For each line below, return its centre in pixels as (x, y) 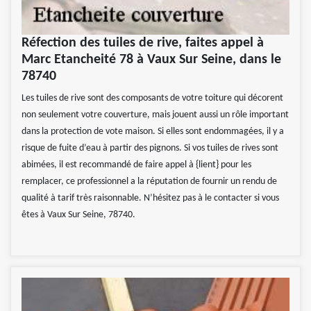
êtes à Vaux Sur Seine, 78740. (78, 215)
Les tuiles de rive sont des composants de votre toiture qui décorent (152, 99)
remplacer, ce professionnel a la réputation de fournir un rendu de (149, 182)
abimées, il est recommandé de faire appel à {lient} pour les (136, 165)
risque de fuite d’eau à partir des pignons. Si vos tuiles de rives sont (150, 149)
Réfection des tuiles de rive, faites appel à (143, 43)
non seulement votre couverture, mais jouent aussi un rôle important (155, 115)
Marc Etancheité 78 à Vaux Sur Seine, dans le (151, 60)
